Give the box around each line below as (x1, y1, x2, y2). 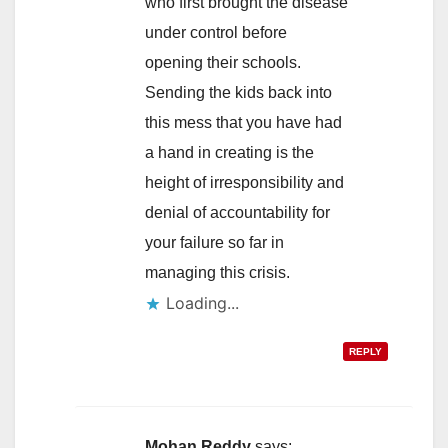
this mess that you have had (145, 113, 342, 131)
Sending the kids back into (145, 83, 332, 101)
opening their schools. (145, 53, 301, 71)
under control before (145, 23, 287, 41)
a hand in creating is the (145, 143, 314, 161)
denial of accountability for (145, 203, 330, 221)
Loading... (166, 292, 239, 313)
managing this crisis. (145, 263, 290, 281)
